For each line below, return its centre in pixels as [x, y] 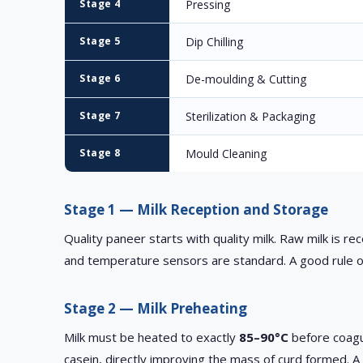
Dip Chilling [215, 42]
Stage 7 [100, 116]
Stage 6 [100, 79]
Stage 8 [100, 153]
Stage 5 [100, 41]
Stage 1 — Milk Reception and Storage [196, 210]
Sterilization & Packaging [251, 117]
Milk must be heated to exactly [152, 337]
